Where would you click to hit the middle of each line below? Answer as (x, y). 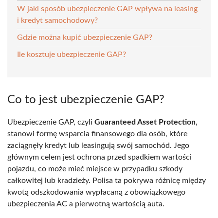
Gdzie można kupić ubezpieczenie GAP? (85, 37)
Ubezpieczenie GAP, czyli (51, 122)
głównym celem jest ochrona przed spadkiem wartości (100, 157)
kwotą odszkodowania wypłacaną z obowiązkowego (96, 192)
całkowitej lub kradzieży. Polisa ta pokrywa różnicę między (107, 180)
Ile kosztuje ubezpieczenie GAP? (72, 54)
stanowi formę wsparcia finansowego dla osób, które (97, 134)
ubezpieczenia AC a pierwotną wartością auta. (86, 204)
